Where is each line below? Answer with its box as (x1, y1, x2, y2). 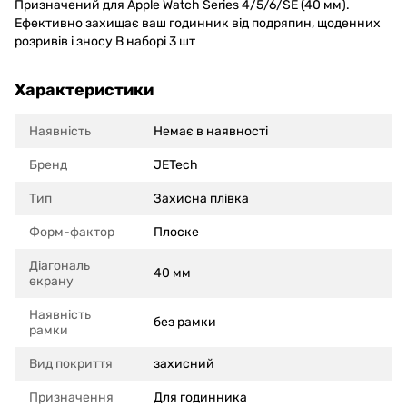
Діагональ (29, 258, 90, 274)
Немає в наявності (154, 124, 268, 140)
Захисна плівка (154, 191, 249, 207)
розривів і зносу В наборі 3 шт (15, 34, 195, 50)
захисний (154, 356, 214, 372)
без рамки (154, 314, 216, 331)
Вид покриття (29, 356, 113, 372)
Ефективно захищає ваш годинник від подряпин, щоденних (15, 15, 381, 32)
